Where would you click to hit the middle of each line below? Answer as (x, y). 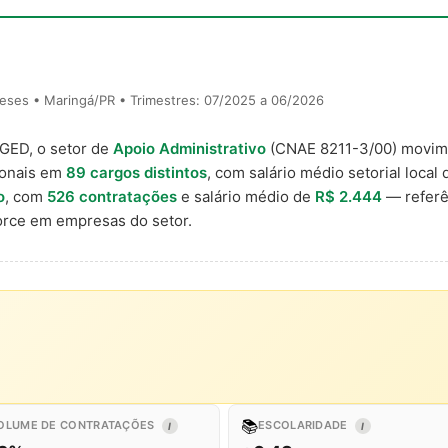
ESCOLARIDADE (304, 425)
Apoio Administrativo (189, 148)
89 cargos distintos (136, 172)
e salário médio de (246, 196)
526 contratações (112, 196)
